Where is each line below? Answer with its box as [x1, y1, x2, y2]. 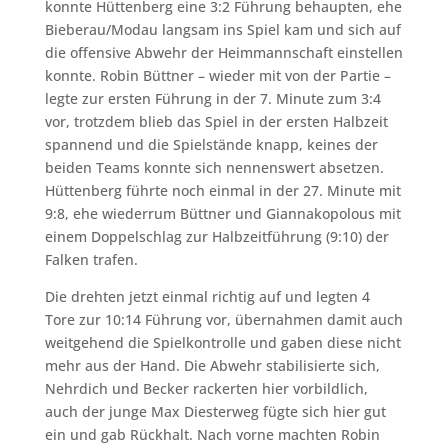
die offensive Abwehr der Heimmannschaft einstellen [44, 43, 403, 62]
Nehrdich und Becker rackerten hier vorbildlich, [44, 379, 368, 398]
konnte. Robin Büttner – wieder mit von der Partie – [44, 66, 391, 85]
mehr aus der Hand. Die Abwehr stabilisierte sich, [44, 356, 380, 375]
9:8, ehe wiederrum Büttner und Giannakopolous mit [44, 204, 401, 223]
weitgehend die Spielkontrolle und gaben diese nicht [44, 333, 401, 352]
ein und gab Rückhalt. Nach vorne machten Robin [44, 425, 380, 444]
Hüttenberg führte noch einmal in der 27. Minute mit [44, 181, 401, 200]
